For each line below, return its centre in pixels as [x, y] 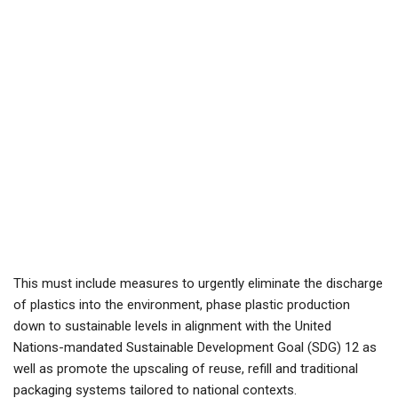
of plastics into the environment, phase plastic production [182, 304]
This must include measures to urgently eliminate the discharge [198, 283]
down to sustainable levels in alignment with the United [172, 326]
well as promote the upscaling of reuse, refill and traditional [186, 368]
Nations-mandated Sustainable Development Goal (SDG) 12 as [195, 347]
